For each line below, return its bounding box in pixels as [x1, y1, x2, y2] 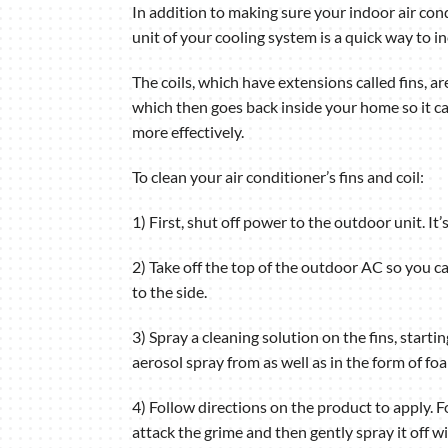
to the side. [131, 282, 207, 302]
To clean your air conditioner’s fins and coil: [131, 167, 424, 187]
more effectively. [131, 122, 244, 142]
